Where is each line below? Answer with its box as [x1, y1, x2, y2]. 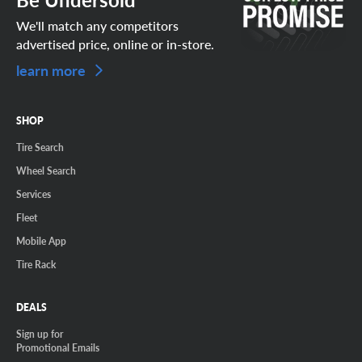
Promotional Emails [16, 340, 99, 354]
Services [16, 187, 51, 200]
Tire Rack [16, 257, 56, 271]
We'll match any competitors [16, 15, 179, 35]
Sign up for [16, 326, 63, 340]
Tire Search [16, 140, 64, 154]
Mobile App [16, 234, 66, 247]
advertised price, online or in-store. [16, 34, 214, 53]
